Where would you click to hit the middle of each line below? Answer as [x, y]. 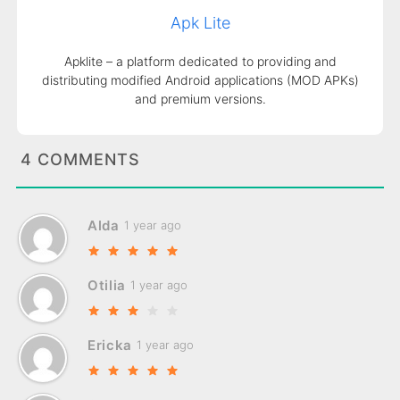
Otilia [107, 285]
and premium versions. [200, 98]
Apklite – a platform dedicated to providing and [200, 61]
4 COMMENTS [80, 159]
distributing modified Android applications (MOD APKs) [200, 79]
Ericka [110, 345]
